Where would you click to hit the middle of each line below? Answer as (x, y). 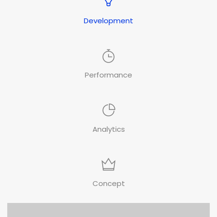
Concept (108, 183)
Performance (108, 75)
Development (108, 20)
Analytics (108, 129)
